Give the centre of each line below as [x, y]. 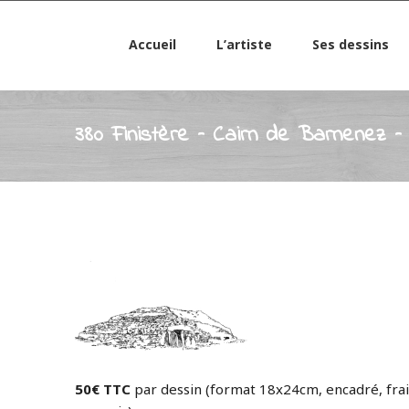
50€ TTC [103, 389]
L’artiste [244, 44]
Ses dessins [350, 44]
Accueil [152, 44]
